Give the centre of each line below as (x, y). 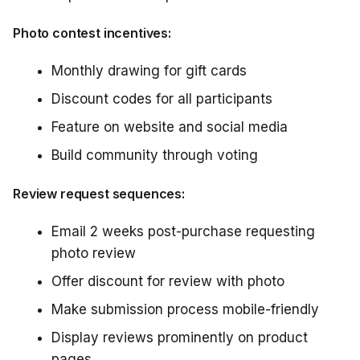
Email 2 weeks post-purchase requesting (183, 231)
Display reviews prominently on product (180, 337)
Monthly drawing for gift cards (149, 71)
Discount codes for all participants (162, 99)
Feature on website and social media (170, 127)
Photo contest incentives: (92, 33)
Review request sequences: (99, 194)
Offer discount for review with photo (168, 281)
